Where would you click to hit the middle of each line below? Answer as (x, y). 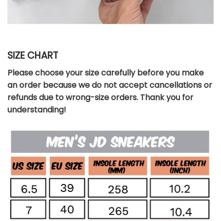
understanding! (37, 110)
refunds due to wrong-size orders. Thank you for (100, 97)
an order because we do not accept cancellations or (110, 85)
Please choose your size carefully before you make (106, 73)
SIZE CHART (33, 56)
